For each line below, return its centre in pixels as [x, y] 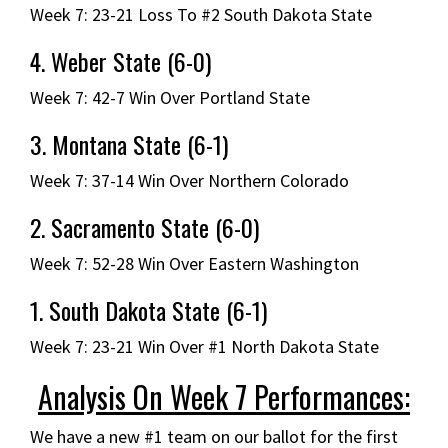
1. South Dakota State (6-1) [148, 309]
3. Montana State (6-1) [129, 143]
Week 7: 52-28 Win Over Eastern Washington [194, 263]
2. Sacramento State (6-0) [144, 226]
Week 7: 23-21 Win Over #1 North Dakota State [204, 346]
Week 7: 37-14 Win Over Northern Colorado [189, 180]
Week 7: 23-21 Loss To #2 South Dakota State [201, 14]
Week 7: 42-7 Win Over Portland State [170, 97]
